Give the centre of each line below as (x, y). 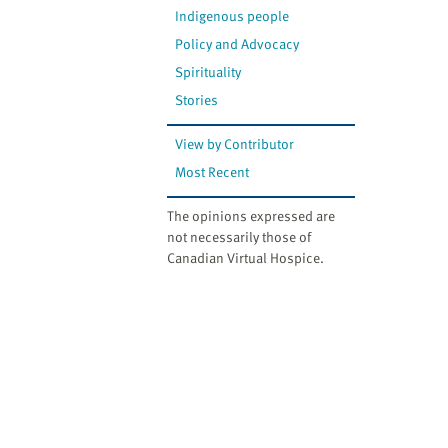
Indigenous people (232, 16)
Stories (197, 100)
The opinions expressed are (251, 216)
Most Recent (212, 172)
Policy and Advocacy (237, 44)
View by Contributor (235, 144)
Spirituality (208, 72)
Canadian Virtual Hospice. (245, 258)
